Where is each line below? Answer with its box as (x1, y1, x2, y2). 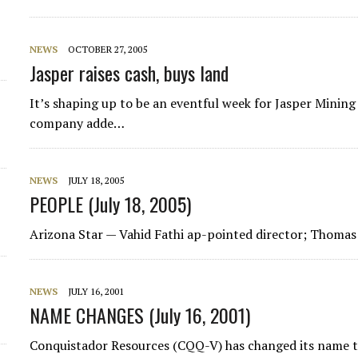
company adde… (30, 114, 125, 132)
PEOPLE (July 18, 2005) (30, 189, 192, 218)
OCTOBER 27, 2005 (68, 43, 148, 55)
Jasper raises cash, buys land (30, 58, 229, 87)
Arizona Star (30, 225, 104, 243)
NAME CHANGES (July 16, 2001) (30, 300, 251, 329)
